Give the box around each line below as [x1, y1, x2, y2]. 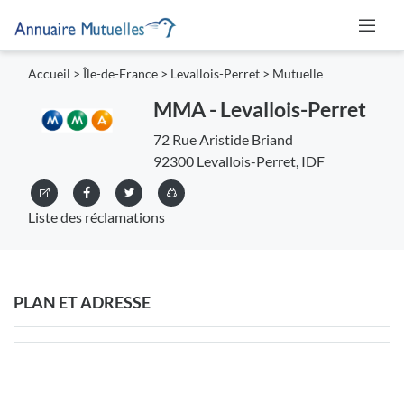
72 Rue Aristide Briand [152, 131, 293, 149]
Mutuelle [272, 67, 323, 82]
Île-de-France [83, 67, 158, 82]
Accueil [28, 67, 70, 82]
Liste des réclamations [28, 208, 165, 226]
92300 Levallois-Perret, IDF [152, 152, 325, 170]
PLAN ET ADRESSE [14, 292, 151, 313]
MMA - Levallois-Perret [152, 96, 366, 123]
